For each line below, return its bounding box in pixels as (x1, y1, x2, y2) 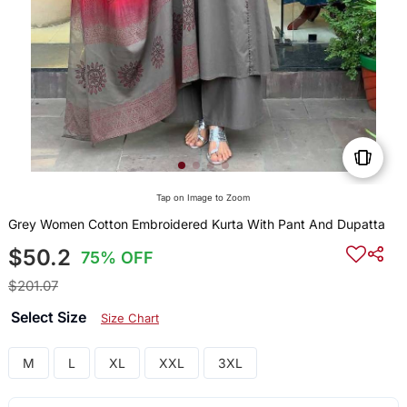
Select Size (10, 308, 90, 327)
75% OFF (81, 248, 154, 268)
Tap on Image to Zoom (156, 193, 251, 203)
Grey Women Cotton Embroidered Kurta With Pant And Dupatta (7, 216, 385, 233)
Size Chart (100, 311, 159, 326)
